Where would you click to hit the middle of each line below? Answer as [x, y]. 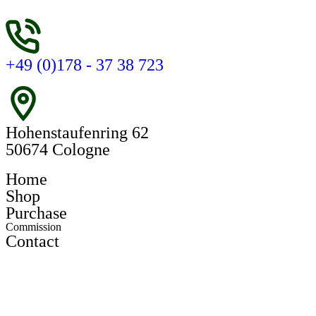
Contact [32, 241]
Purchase [36, 213]
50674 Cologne [58, 150]
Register [41, 276]
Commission [34, 227]
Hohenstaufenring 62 [77, 133]
